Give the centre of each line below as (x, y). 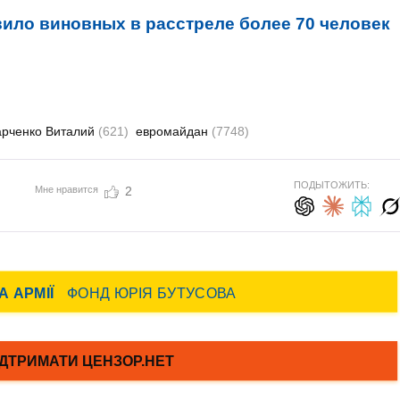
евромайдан (174, 131)
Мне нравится (66, 189)
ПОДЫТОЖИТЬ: (331, 185)
